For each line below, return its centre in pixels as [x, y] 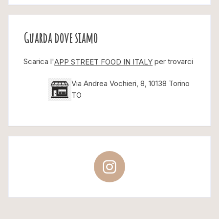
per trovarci [173, 62]
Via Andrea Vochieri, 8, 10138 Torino [131, 84]
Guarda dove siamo [61, 38]
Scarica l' [39, 62]
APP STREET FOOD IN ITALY [104, 62]
